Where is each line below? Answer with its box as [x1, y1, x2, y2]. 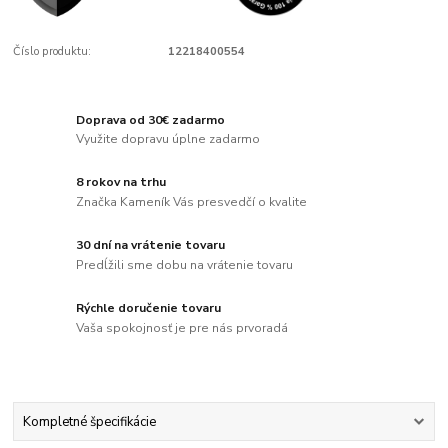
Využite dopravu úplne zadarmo [76, 131, 261, 148]
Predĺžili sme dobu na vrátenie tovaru [76, 256, 294, 273]
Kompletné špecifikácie [22, 413, 156, 432]
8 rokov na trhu [76, 174, 167, 191]
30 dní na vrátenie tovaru [76, 237, 226, 254]
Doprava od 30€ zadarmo [76, 111, 226, 128]
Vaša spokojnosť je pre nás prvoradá [76, 319, 289, 336]
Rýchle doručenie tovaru [76, 300, 222, 317]
